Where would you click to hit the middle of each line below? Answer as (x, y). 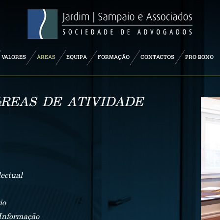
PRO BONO (199, 57)
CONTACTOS (157, 57)
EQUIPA (77, 57)
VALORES (14, 57)
